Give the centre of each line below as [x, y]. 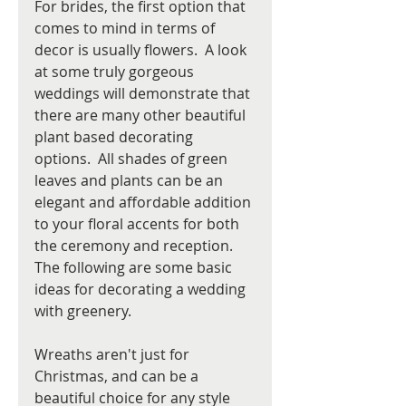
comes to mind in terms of [126, 29]
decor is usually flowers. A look [142, 50]
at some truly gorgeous [116, 72]
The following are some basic [135, 268]
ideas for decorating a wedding [142, 290]
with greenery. [83, 311]
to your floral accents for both [139, 224]
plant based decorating [116, 137]
